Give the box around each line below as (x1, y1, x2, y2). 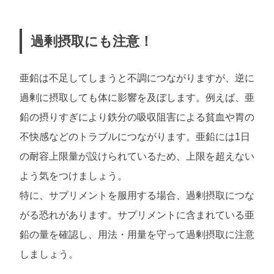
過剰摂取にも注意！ (30, 33, 153, 49)
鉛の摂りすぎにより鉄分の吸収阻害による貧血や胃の (20, 112, 254, 123)
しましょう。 (20, 249, 78, 260)
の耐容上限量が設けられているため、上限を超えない (20, 151, 254, 162)
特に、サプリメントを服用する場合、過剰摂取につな (20, 190, 254, 201)
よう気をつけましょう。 (20, 171, 127, 182)
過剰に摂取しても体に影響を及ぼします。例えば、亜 (20, 92, 254, 103)
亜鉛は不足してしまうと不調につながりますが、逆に (20, 73, 254, 84)
